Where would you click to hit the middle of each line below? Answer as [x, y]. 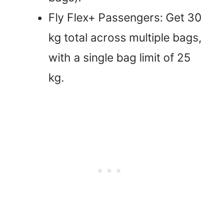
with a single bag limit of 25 [120, 57]
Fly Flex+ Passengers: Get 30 [125, 17]
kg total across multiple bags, [125, 37]
